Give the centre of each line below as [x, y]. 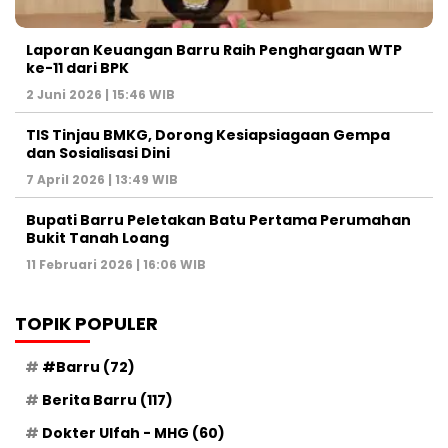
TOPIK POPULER [86, 324]
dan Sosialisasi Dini [98, 153]
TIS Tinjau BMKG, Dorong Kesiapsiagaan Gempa [208, 135]
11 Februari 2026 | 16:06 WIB [116, 265]
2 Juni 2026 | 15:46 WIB [100, 95]
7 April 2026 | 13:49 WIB [102, 180]
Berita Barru [89, 400]
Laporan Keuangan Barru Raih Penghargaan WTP [214, 50]
